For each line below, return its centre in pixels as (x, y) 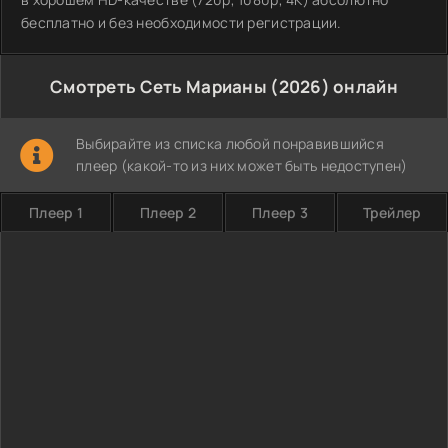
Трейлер (392, 212)
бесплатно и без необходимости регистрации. (181, 22)
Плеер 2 (168, 212)
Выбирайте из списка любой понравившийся (230, 143)
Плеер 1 (56, 212)
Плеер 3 (280, 212)
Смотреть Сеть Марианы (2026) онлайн (224, 86)
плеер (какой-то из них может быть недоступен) (242, 165)
